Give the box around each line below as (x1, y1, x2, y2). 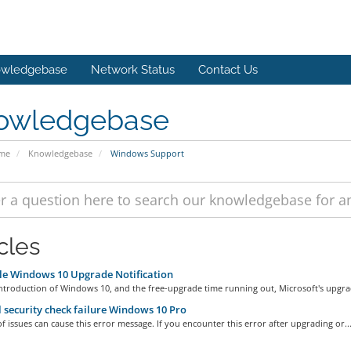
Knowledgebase (27, 147, 92, 159)
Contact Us (198, 63, 258, 77)
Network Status (91, 63, 175, 77)
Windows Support (107, 147, 184, 159)
